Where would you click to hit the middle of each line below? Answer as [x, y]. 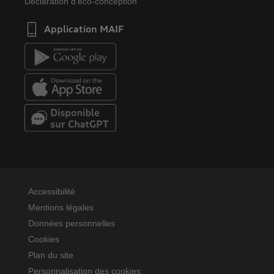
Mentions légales [61, 207]
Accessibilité [52, 191]
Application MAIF [84, 28]
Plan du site [51, 255]
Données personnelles [72, 223]
